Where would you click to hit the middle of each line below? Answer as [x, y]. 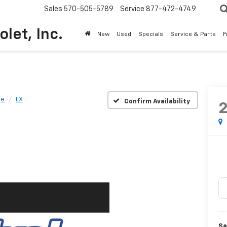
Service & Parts [193, 35]
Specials [151, 35]
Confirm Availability [157, 101]
